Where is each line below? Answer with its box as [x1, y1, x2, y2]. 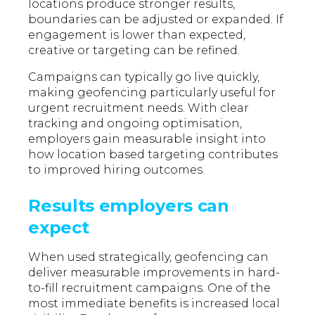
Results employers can [28, 195, 229, 217]
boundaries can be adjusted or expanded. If [28, 13, 284, 27]
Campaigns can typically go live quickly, [28, 70, 260, 84]
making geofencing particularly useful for [28, 86, 276, 100]
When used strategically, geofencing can [28, 250, 269, 264]
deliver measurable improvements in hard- [28, 266, 281, 280]
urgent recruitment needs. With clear [28, 101, 250, 115]
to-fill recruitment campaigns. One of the [28, 281, 271, 295]
